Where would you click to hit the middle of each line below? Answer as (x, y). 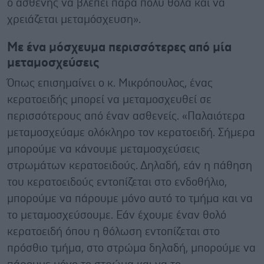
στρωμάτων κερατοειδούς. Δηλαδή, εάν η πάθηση (130, 166)
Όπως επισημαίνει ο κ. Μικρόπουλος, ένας (110, 83)
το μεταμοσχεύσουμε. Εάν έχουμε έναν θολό (117, 215)
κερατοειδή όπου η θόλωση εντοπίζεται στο (113, 232)
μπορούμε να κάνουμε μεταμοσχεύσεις (103, 149)
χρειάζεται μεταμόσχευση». (74, 19)
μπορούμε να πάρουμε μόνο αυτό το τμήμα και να (130, 199)
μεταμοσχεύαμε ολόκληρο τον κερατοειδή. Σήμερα (131, 133)
